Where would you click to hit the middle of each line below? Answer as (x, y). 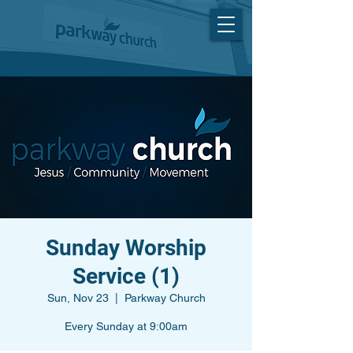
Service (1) (126, 276)
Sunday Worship (126, 248)
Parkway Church (165, 298)
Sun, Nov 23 (78, 298)
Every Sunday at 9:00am (126, 326)
